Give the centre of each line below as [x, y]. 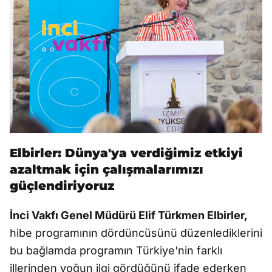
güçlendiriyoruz [62, 186]
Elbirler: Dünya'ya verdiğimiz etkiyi [126, 153]
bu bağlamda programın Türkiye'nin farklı [116, 251]
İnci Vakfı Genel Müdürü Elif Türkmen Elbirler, [129, 216]
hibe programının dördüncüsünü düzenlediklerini [136, 233]
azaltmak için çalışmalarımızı [107, 170]
